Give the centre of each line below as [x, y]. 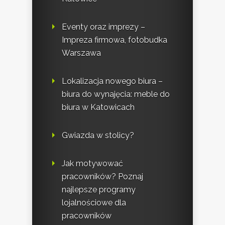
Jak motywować [92, 163]
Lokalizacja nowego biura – [112, 81]
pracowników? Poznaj [102, 176]
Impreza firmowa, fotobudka [115, 40]
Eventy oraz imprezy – [103, 27]
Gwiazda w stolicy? [98, 135]
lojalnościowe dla [94, 202]
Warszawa [81, 53]
